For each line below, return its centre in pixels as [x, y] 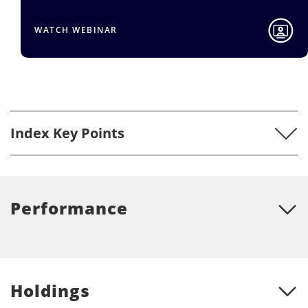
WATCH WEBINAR [76, 30]
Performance [69, 208]
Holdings [50, 290]
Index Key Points [67, 133]
